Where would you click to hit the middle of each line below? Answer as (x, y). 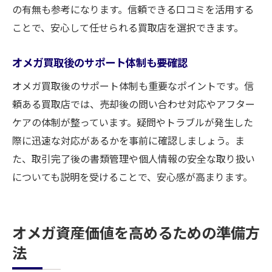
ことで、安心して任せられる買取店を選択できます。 (128, 27)
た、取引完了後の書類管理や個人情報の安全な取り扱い (134, 158)
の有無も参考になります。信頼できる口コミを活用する (133, 9)
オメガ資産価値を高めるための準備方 (136, 232)
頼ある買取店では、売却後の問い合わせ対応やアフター (134, 104)
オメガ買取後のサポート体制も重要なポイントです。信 (133, 86)
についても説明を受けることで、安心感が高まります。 (132, 177)
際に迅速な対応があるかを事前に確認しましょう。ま (128, 140)
